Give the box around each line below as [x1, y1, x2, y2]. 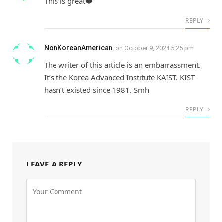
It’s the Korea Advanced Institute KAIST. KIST [44, 72, 195, 83]
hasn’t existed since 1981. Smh [44, 85, 149, 95]
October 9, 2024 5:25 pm [124, 44, 194, 52]
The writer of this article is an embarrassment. [44, 60, 201, 70]
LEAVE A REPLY [26, 159, 82, 169]
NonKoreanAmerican [44, 44, 112, 52]
